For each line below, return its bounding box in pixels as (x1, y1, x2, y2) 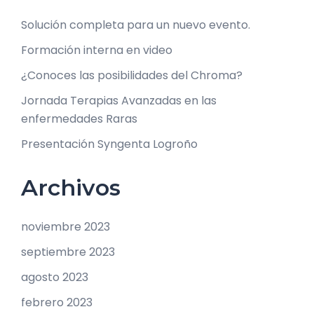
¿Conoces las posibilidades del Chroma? (21, 67, 243, 83)
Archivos (21, 173, 121, 201)
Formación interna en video (21, 41, 172, 58)
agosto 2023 (21, 268, 88, 285)
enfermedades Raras (21, 110, 137, 127)
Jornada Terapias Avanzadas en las (21, 92, 217, 109)
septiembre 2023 (21, 243, 115, 260)
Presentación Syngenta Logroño (21, 135, 198, 152)
